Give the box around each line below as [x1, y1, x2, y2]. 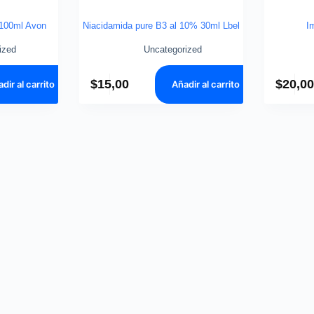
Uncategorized [143, 43, 202, 55]
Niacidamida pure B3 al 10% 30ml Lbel [82, 20, 240, 31]
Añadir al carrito [172, 78, 240, 90]
